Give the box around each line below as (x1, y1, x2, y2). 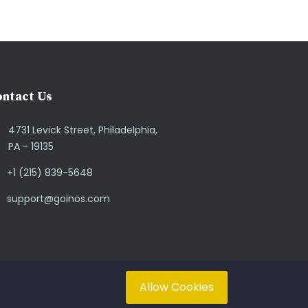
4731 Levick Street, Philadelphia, (8, 122, 157, 137)
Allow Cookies (140, 279, 214, 295)
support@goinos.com (7, 191, 110, 206)
